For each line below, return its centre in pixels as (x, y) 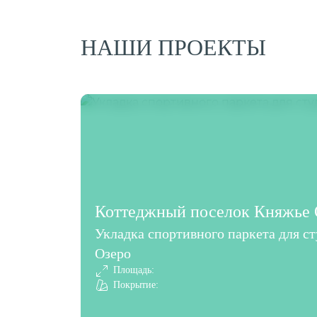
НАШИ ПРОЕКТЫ (173, 47)
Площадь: (134, 270)
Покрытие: (136, 284)
